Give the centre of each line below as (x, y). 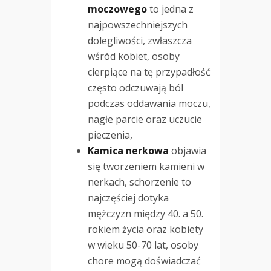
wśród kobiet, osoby (134, 57)
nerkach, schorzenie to (139, 182)
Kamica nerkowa (128, 151)
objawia (188, 151)
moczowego (117, 9)
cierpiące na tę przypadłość (149, 72)
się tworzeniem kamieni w (146, 167)
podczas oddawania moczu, (149, 104)
